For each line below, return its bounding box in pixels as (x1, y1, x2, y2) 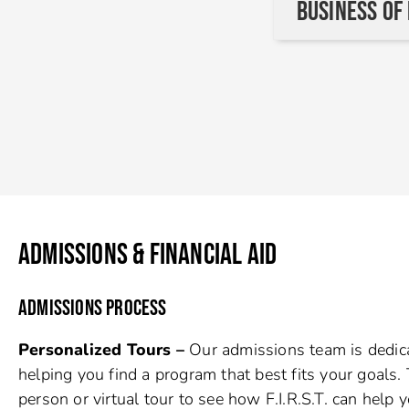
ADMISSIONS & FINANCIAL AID (18, 236, 278, 273)
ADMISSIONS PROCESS (18, 294, 167, 321)
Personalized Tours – (18, 338, 190, 361)
